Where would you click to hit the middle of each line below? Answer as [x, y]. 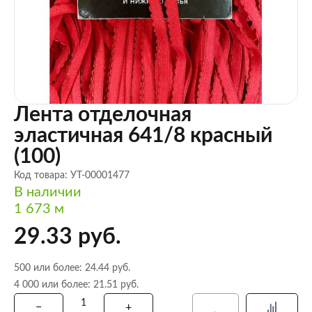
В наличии [48, 192]
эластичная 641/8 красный [143, 136]
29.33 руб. [68, 237]
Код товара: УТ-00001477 [72, 175]
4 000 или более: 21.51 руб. [76, 285]
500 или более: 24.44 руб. [72, 268]
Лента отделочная [103, 115]
